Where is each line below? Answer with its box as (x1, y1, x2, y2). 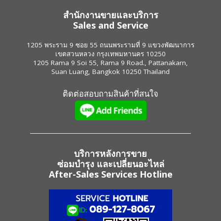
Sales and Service (73, 19, 148, 31)
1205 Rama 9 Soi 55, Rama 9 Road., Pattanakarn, (33, 58, 188, 67)
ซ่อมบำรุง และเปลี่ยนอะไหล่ (57, 158, 164, 170)
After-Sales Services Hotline (48, 168, 173, 181)
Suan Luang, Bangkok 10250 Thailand (51, 67, 170, 76)
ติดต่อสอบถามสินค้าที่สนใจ (63, 88, 158, 100)
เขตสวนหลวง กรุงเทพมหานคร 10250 (55, 49, 166, 58)
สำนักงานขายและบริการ (63, 8, 158, 21)
